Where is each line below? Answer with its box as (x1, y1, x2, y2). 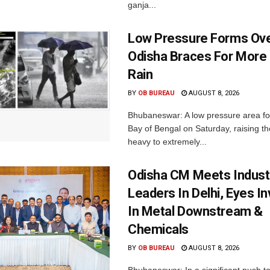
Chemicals (128, 222, 189, 237)
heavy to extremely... (128, 137, 207, 147)
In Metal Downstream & (128, 204, 263, 219)
